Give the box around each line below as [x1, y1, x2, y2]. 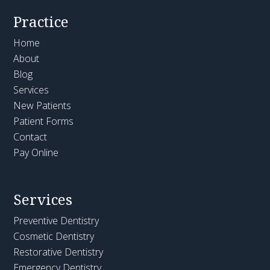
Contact [13, 130, 48, 144]
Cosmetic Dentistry [13, 230, 95, 243]
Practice [13, 11, 69, 32]
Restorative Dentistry [13, 245, 104, 259]
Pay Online [13, 146, 59, 160]
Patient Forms [13, 115, 74, 128]
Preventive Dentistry [13, 214, 99, 228]
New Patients [13, 99, 72, 113]
